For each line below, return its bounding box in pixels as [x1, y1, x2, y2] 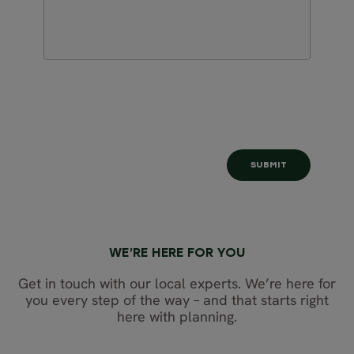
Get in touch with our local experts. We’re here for [18, 273, 336, 292]
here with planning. [117, 307, 237, 326]
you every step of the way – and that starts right [25, 290, 329, 309]
